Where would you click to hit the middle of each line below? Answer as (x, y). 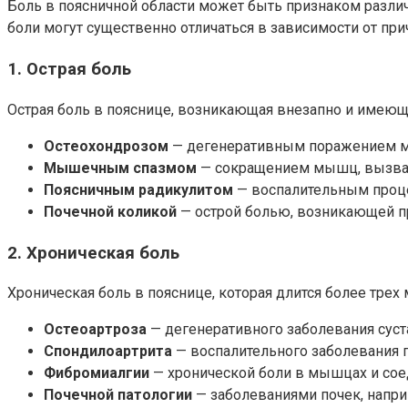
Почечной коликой (110, 211)
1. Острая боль (69, 70)
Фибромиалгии (97, 373)
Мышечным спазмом (120, 168)
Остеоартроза (95, 330)
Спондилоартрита (108, 352)
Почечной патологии (118, 395)
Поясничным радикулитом (138, 189)
